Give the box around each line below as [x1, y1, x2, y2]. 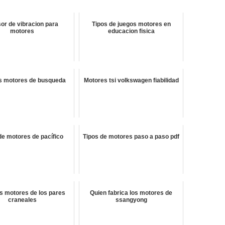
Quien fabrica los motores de [90, 189, 173, 197]
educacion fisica [107, 28, 155, 35]
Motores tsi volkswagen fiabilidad [83, 77, 179, 84]
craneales [8, 196, 37, 204]
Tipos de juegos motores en [91, 21, 171, 28]
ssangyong [115, 196, 147, 204]
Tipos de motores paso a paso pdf [83, 133, 180, 141]
